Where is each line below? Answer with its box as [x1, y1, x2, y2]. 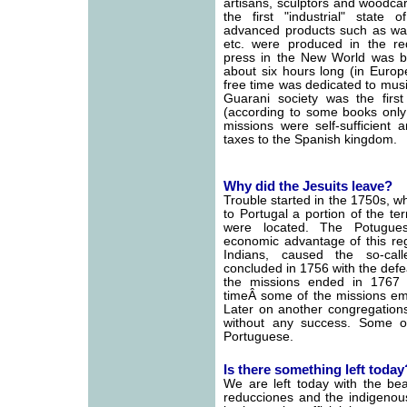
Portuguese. [223, 330, 293, 343]
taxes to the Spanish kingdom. [223, 133, 397, 146]
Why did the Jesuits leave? [223, 178, 392, 194]
